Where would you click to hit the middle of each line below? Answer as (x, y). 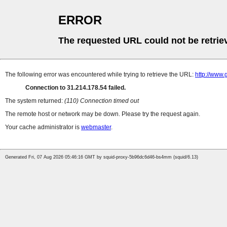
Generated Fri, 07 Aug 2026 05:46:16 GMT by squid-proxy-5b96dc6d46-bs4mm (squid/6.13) (102, 157)
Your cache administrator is (43, 127)
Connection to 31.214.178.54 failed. (75, 88)
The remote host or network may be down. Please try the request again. (103, 114)
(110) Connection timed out (102, 101)
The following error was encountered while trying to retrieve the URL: (100, 75)
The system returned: (35, 101)
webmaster (96, 127)
